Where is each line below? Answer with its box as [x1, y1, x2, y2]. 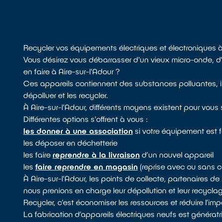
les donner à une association [23, 126, 133, 136]
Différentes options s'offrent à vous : [23, 114, 149, 124]
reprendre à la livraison [53, 150, 140, 160]
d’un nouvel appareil [140, 150, 214, 160]
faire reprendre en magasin [35, 162, 138, 171]
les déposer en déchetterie [23, 138, 118, 148]
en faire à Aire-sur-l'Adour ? [23, 66, 120, 76]
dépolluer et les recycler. [23, 90, 109, 100]
